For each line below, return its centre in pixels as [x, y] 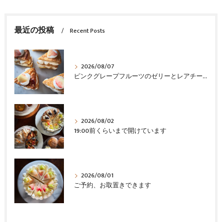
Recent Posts [87, 31]
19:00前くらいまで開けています [120, 131]
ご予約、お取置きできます [112, 186]
